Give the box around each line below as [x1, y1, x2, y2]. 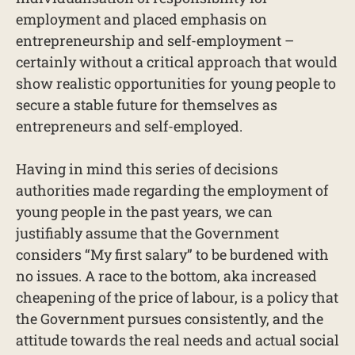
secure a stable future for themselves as [16, 95, 277, 114]
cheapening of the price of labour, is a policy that [16, 288, 338, 307]
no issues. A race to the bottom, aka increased [16, 266, 317, 285]
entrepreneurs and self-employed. [16, 116, 242, 136]
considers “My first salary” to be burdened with [16, 245, 329, 264]
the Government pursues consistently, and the [16, 309, 323, 328]
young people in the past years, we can [16, 202, 273, 221]
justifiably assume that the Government [16, 223, 279, 242]
